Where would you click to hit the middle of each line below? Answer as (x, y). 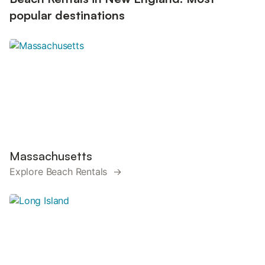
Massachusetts (51, 156)
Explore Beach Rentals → (66, 172)
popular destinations (67, 15)
